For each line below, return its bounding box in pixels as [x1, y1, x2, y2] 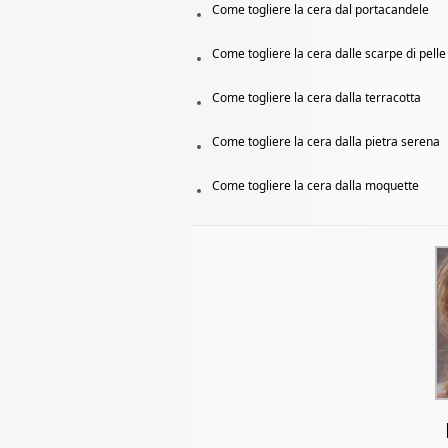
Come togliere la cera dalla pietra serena [212, 133, 440, 151]
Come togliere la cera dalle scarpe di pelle [212, 45, 446, 63]
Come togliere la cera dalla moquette [212, 177, 419, 195]
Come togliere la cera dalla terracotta [212, 89, 421, 107]
